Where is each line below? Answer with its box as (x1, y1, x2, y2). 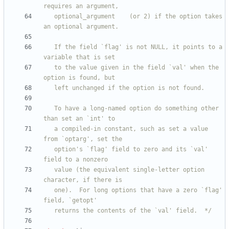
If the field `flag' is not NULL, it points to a (43, 43, 54, 51)
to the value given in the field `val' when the (43, 64, 54, 72)
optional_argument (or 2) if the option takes (43, 13, 54, 20)
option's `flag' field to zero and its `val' (43, 146, 54, 153)
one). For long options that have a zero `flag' (43, 187, 54, 194)
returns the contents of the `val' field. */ (54, 207, 212, 215)
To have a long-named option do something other (43, 105, 54, 112)
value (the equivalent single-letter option (43, 166, 54, 174)
